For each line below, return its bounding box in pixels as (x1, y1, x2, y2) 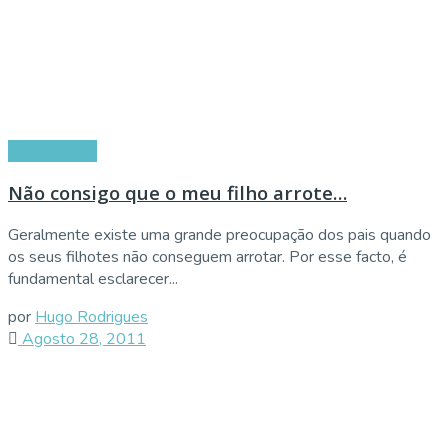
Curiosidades (8, 139, 97, 162)
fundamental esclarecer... (8, 268, 178, 291)
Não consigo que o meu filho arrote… (8, 180, 347, 206)
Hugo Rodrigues (35, 306, 148, 329)
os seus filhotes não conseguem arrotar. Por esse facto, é (8, 246, 407, 269)
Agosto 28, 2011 (18, 328, 146, 351)
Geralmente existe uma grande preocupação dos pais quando (8, 224, 431, 247)
